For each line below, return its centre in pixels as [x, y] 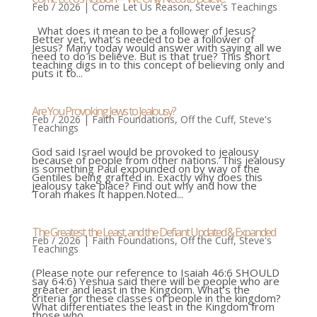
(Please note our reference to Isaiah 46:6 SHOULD [155, 273]
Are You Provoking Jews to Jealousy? [103, 111]
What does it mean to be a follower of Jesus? [144, 31]
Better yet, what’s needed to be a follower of [143, 39]
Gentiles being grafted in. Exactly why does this [147, 177]
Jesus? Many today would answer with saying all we [156, 48]
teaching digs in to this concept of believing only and [158, 65]
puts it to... [57, 73]
